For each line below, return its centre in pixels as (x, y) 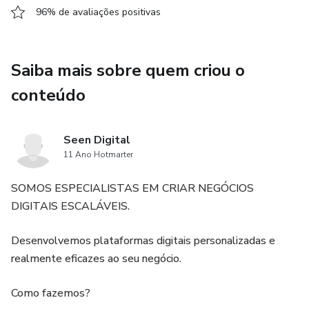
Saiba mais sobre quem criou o (128, 70)
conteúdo (48, 95)
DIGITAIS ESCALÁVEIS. (70, 206)
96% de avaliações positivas (98, 12)
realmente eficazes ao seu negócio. (96, 259)
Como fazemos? (51, 293)
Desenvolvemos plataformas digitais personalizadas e (143, 241)
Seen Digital (97, 140)
